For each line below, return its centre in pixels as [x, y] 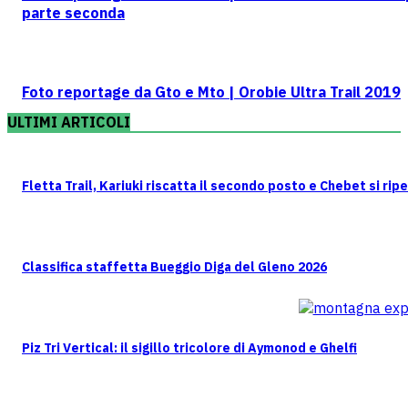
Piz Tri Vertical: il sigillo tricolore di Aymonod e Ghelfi [189, 348]
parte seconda [73, 13]
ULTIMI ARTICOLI [69, 122]
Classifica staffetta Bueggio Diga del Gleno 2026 [174, 267]
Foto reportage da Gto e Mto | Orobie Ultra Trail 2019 [211, 92]
